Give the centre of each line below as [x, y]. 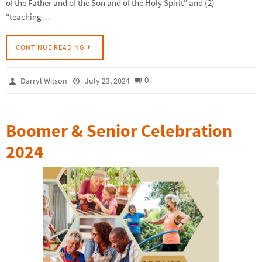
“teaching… [28, 17]
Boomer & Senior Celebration [119, 131]
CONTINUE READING [50, 47]
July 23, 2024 [107, 81]
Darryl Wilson [44, 81]
